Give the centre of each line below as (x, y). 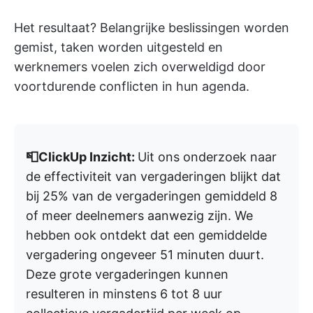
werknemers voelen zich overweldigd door (140, 67)
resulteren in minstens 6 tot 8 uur (124, 294)
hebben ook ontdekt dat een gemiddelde (146, 235)
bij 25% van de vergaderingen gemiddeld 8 (152, 196)
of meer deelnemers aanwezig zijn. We (139, 216)
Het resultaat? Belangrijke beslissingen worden (152, 28)
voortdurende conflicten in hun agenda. (132, 86)
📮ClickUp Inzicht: (82, 157)
